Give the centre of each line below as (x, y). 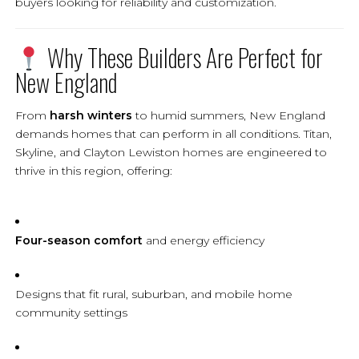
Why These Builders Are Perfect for (182, 57)
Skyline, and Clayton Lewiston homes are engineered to (171, 152)
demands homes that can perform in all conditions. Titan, (173, 133)
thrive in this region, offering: (93, 170)
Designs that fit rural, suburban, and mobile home (153, 294)
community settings (71, 312)
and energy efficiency (203, 240)
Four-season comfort (79, 240)
